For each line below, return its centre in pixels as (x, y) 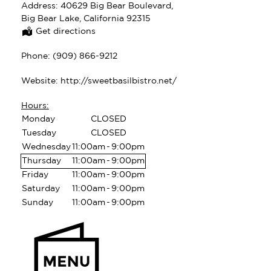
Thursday (41, 161)
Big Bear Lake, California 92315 (86, 19)
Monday (38, 119)
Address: (41, 6)
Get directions (64, 31)
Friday (35, 175)
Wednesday (46, 147)
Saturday (41, 189)
